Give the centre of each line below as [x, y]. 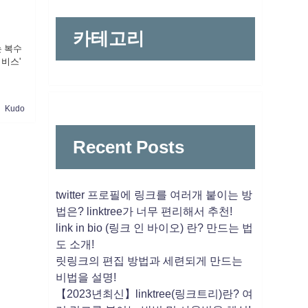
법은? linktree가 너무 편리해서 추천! [144, 211]
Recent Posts [129, 147]
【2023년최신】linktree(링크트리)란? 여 [154, 294]
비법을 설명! [86, 277]
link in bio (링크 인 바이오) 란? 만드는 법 [154, 228]
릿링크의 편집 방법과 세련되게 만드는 [149, 261]
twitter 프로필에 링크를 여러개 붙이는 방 [154, 195]
